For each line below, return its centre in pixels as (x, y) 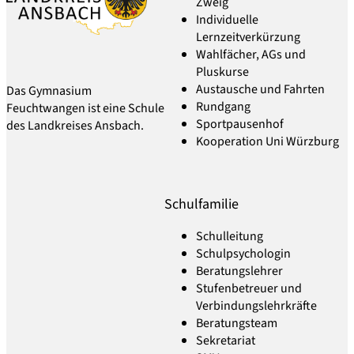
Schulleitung (230, 236)
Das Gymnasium (49, 91)
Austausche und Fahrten (261, 90)
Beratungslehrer (240, 271)
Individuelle (228, 20)
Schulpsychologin (244, 253)
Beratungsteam (237, 323)
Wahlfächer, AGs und (251, 55)
